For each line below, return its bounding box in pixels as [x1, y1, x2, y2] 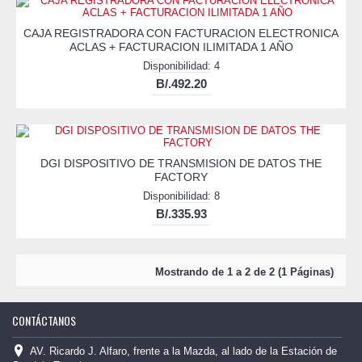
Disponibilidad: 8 [142, 190, 220, 202]
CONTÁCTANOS [12, 312, 76, 329]
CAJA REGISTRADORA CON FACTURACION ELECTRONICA [23, 27, 339, 40]
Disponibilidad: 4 [142, 60, 220, 72]
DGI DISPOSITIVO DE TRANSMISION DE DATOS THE [40, 157, 322, 170]
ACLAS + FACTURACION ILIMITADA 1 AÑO [69, 40, 293, 53]
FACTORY [154, 170, 208, 183]
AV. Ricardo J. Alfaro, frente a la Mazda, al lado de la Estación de [30, 345, 337, 358]
